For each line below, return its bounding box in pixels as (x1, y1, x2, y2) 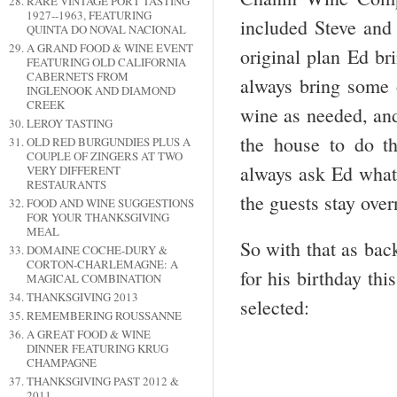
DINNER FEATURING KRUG (26, 340, 168, 357)
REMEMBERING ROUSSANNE (26, 307, 182, 324)
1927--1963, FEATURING (26, 7, 152, 24)
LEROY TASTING (26, 115, 113, 132)
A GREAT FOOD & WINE (26, 326, 151, 343)
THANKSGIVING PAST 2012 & (26, 373, 179, 390)
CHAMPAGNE (26, 354, 97, 371)
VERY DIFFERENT (26, 162, 121, 179)
